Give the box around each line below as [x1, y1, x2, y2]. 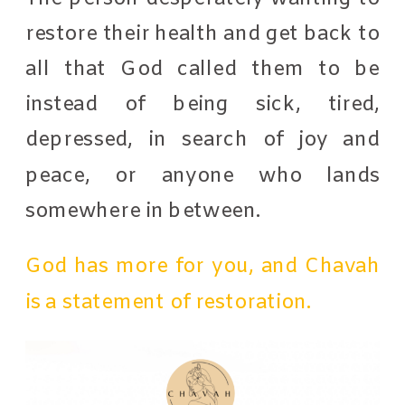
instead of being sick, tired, [25, 90, 381, 118]
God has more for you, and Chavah [25, 252, 381, 280]
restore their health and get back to [25, 20, 381, 47]
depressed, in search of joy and [25, 126, 381, 154]
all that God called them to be [25, 55, 381, 82]
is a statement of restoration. [25, 288, 312, 316]
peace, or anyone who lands [25, 162, 381, 189]
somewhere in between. [25, 197, 267, 224]
